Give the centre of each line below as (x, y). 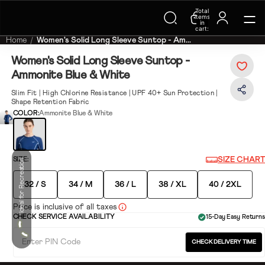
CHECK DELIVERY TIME (224, 242)
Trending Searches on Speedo (100, 13)
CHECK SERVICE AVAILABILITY (64, 217)
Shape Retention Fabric (50, 102)
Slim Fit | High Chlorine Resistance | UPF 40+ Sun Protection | (114, 93)
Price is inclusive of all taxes (65, 207)
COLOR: (26, 114)
